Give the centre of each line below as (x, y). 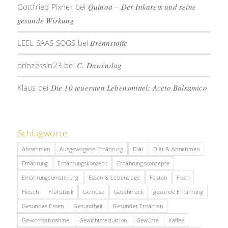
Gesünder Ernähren (138, 206)
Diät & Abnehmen (177, 149)
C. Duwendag (99, 65)
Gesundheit (88, 206)
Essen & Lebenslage (114, 177)
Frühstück (61, 191)
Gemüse (94, 191)
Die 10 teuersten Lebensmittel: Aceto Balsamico (129, 87)
